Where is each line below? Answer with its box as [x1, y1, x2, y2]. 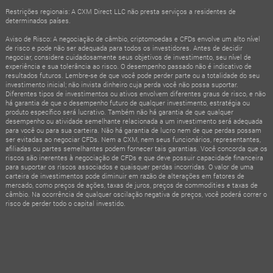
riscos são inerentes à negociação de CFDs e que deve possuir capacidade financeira [5, 153, 263, 163]
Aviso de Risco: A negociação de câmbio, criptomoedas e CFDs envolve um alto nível [5, 34, 260, 44]
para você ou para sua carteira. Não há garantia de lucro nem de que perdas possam [5, 126, 261, 135]
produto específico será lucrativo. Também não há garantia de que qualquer [5, 107, 233, 117]
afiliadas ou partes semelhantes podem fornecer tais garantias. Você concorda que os [5, 144, 268, 154]
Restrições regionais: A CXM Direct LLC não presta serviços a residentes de [5, 7, 236, 16]
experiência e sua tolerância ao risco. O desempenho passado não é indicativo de [5, 62, 252, 71]
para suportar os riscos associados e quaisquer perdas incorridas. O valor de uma [5, 162, 253, 172]
